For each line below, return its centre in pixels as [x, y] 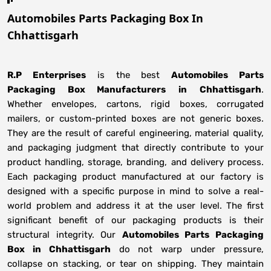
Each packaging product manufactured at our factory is [135, 177]
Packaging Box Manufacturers [87, 90]
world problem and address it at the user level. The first [135, 206]
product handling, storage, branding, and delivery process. [135, 162]
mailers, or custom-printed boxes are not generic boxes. [135, 119]
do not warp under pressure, [187, 250]
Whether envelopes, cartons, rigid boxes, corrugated [135, 104]
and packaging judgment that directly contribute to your [135, 148]
